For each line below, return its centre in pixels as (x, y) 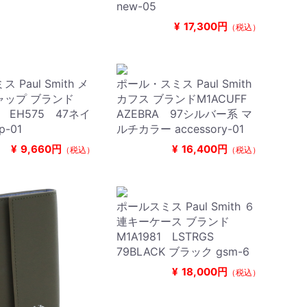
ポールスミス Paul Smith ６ (185, 206)
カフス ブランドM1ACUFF (187, 98)
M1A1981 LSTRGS (170, 236)
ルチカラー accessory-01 (180, 128)
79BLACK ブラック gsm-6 (183, 251)
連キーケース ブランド (173, 221)
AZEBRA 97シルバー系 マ (184, 113)
